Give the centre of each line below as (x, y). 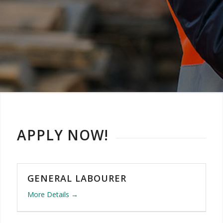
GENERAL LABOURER (77, 178)
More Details (49, 194)
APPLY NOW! (62, 135)
